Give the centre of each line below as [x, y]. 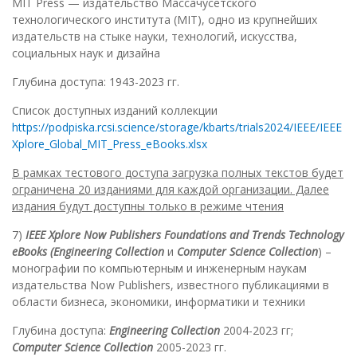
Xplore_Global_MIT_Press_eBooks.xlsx [110, 144]
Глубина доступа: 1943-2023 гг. [96, 82]
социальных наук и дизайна [86, 53]
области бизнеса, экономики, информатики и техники [159, 302]
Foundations [197, 235]
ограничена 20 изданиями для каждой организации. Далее [171, 190]
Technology [316, 235]
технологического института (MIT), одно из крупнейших [165, 20]
